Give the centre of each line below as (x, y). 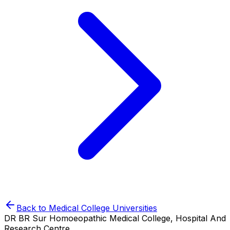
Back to (33, 208)
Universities (133, 208)
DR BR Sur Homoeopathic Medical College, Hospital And (115, 218)
